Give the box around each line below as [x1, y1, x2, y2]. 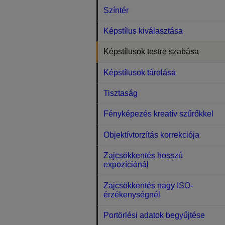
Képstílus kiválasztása [103, 26, 183, 35]
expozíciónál [103, 160, 149, 169]
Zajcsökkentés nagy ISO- [103, 181, 193, 190]
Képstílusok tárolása [103, 68, 176, 77]
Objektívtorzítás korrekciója [103, 130, 200, 139]
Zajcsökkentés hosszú [103, 151, 183, 160]
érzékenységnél [103, 190, 161, 199]
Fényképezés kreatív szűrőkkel [103, 109, 214, 119]
